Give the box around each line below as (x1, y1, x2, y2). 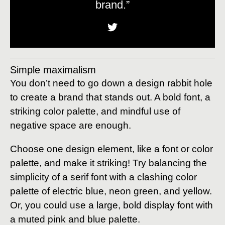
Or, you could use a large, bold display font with (10, 199, 213, 210)
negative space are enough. (10, 120, 131, 131)
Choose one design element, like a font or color (10, 143, 213, 154)
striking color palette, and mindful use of (10, 105, 180, 117)
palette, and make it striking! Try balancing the (10, 157, 207, 168)
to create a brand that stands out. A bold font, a (10, 91, 210, 102)
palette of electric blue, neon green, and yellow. (10, 185, 212, 196)
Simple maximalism (10, 64, 96, 75)
